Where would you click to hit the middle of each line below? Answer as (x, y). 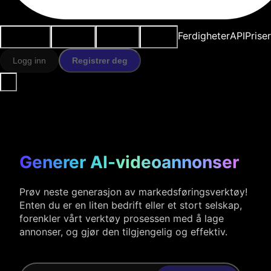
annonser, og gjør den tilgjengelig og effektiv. (123, 231)
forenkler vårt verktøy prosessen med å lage (122, 218)
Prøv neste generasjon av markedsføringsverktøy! (133, 191)
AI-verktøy (73, 31)
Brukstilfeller (26, 31)
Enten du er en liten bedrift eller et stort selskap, (131, 205)
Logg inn (29, 60)
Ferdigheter (204, 36)
